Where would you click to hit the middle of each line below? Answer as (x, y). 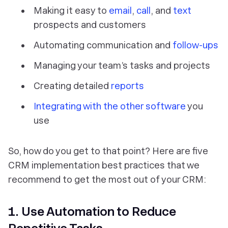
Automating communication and (103, 45)
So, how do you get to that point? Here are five (108, 151)
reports (127, 85)
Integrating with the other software (110, 106)
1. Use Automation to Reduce (92, 211)
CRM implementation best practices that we (104, 165)
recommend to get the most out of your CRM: (107, 179)
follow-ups (195, 45)
